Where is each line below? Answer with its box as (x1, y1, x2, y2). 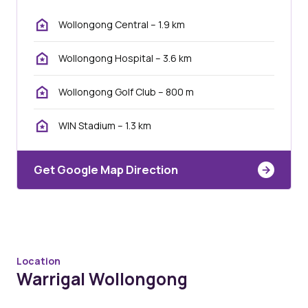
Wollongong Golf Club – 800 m (58, 85, 194, 99)
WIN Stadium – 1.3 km (58, 119, 151, 133)
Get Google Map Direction (34, 162, 178, 178)
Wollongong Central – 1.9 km (58, 18, 185, 32)
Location (16, 254, 60, 268)
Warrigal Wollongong (16, 267, 188, 291)
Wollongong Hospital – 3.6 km (58, 52, 192, 65)
